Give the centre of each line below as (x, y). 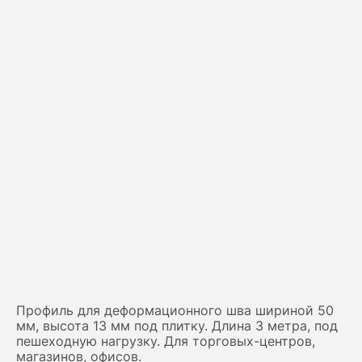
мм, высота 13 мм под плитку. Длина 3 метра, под (177, 326)
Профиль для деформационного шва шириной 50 (175, 310)
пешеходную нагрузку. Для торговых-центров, (166, 341)
